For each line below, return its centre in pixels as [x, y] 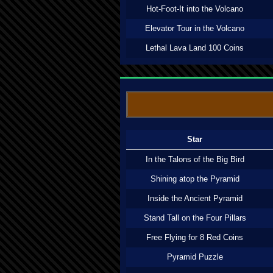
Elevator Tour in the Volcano [195, 28]
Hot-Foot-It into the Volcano [195, 9]
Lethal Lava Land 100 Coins [195, 48]
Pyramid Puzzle [195, 257]
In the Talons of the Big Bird [195, 159]
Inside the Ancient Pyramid [195, 198]
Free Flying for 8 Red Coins [195, 237]
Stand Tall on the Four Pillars [195, 218]
